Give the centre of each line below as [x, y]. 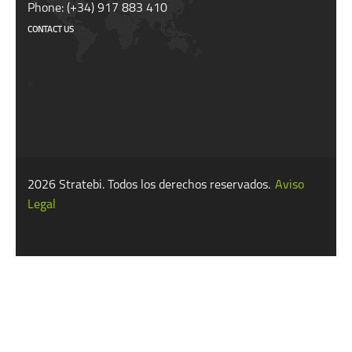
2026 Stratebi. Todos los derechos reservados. [150, 186]
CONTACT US [51, 31]
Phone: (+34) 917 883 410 [97, 9]
